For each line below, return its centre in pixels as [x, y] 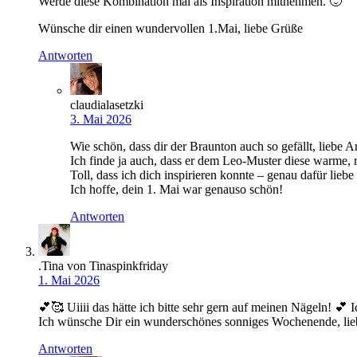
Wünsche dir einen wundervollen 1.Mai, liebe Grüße [171, 29]
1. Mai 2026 [69, 280]
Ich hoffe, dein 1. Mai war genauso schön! [177, 190]
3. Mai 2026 [101, 120]
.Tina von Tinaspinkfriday [103, 266]
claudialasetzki [107, 105]
